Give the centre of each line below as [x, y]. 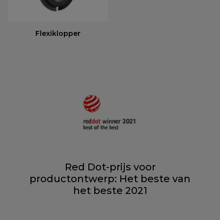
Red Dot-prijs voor [110, 167]
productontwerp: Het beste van [110, 179]
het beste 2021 [110, 191]
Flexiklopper [58, 34]
